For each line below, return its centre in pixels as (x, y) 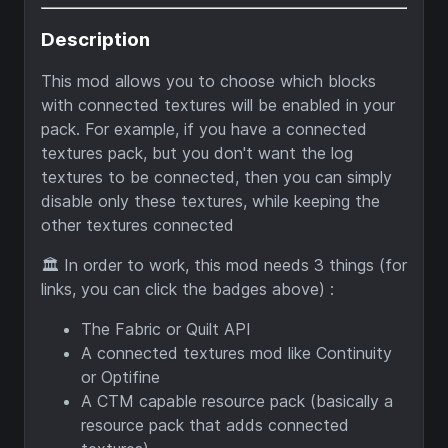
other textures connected (137, 224)
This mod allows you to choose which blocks (208, 80)
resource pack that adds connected (215, 424)
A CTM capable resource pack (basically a (237, 400)
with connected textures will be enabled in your (218, 104)
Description (95, 39)
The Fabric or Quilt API (166, 328)
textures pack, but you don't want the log (197, 152)
